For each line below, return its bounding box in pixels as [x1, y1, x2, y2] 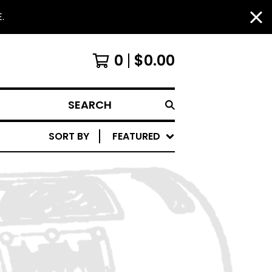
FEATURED [112, 129, 160, 143]
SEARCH [63, 104, 100, 118]
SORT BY [49, 129, 89, 143]
